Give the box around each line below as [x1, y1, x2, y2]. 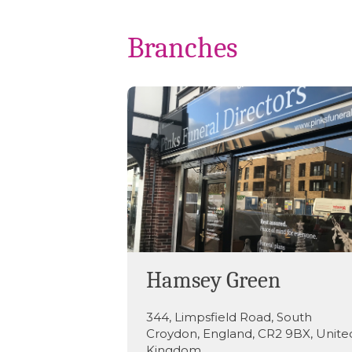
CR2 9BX [258, 325, 310, 341]
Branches [127, 31, 238, 64]
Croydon [146, 325, 197, 341]
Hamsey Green [146, 266, 280, 293]
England [203, 325, 252, 341]
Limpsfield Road [174, 309, 271, 324]
